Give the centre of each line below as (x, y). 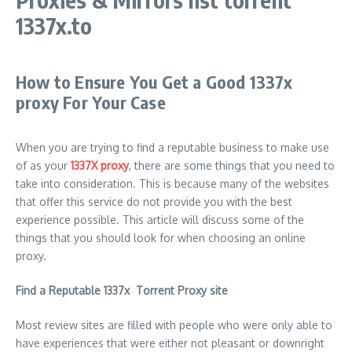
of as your (43, 165)
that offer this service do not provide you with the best (154, 202)
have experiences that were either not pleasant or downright (170, 343)
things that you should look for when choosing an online (161, 238)
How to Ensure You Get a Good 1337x (154, 82)
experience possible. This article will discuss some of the (160, 220)
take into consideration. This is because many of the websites (172, 183)
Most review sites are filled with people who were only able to (174, 325)
